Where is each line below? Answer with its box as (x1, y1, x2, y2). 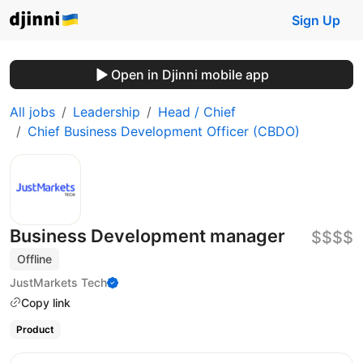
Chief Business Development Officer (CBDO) (28, 123, 300, 139)
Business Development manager (10, 225, 285, 246)
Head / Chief (158, 104, 236, 120)
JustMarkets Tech (10, 275, 107, 289)
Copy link (21, 295, 70, 310)
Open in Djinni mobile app (110, 66, 269, 83)
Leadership (73, 104, 140, 120)
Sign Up (292, 12, 340, 28)
